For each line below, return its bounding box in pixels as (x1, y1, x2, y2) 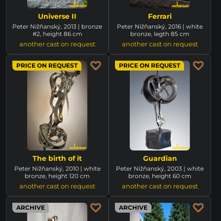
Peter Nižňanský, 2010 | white (14, 164, 101, 172)
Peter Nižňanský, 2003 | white (116, 164, 204, 172)
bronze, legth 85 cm (130, 30, 189, 37)
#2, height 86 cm (32, 30, 82, 37)
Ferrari (148, 12, 172, 21)
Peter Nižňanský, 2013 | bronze (12, 22, 102, 30)
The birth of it (33, 154, 82, 163)
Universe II (38, 12, 76, 21)
